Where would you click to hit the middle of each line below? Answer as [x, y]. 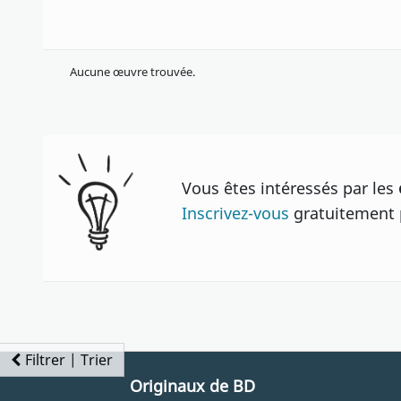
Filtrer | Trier [69, 360]
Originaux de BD [192, 386]
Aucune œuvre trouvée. [132, 72]
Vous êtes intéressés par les [290, 188]
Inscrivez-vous [236, 213]
